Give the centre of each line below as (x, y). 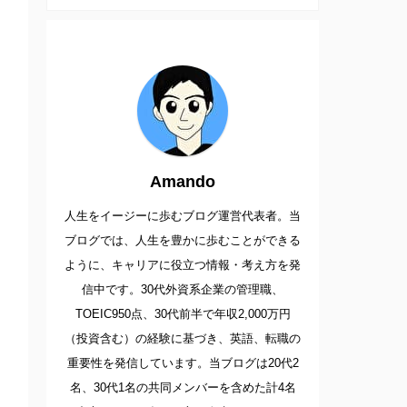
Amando (183, 182)
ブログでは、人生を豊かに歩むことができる (183, 241)
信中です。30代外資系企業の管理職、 (183, 290)
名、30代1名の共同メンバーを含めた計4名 (183, 388)
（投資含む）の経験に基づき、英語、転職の (183, 339)
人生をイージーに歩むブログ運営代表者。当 (183, 216)
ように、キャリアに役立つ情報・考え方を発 (183, 265)
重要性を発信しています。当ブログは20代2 (183, 363)
